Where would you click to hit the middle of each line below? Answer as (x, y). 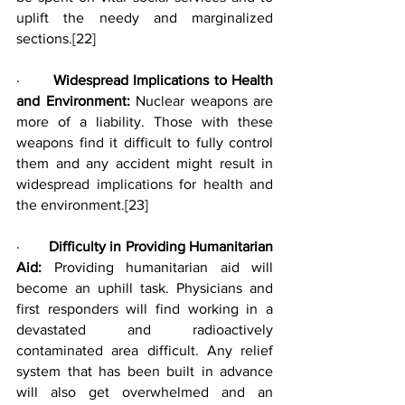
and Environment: (76, 101)
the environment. (71, 205)
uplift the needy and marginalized (145, 18)
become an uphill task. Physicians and (145, 288)
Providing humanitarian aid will (163, 267)
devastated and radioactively (145, 330)
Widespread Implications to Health (164, 80)
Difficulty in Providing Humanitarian (160, 246)
